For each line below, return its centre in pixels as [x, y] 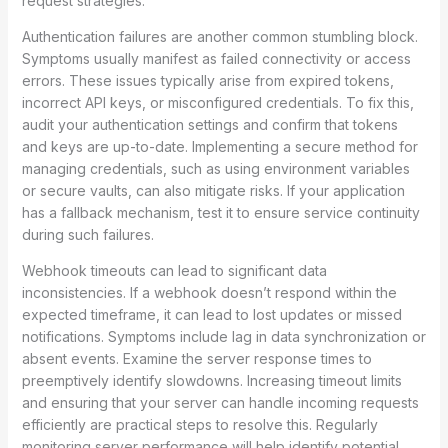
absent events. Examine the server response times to [196, 358]
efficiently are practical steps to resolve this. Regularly [199, 424]
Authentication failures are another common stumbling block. [219, 36]
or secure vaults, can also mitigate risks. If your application [213, 190]
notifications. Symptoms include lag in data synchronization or [223, 336]
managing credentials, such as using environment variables [215, 168]
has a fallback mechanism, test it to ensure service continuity [220, 212]
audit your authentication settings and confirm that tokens [209, 124]
